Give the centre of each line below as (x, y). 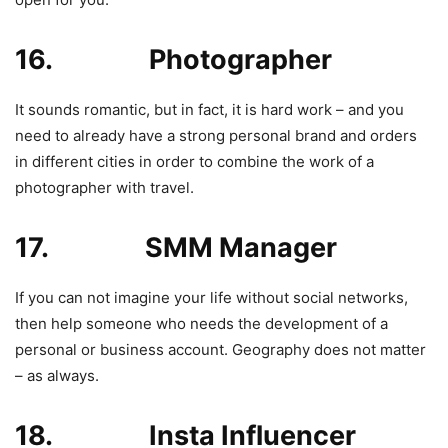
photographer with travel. (104, 187)
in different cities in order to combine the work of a (194, 161)
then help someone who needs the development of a (201, 323)
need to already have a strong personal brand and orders (216, 135)
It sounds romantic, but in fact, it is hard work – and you (209, 109)
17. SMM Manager (176, 247)
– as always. (57, 375)
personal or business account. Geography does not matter (220, 349)
